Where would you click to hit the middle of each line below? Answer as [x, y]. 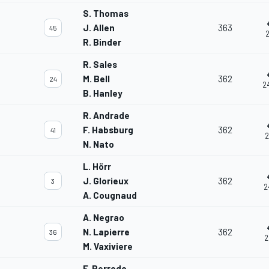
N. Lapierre [106, 232]
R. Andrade [106, 116]
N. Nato [98, 144]
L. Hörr [97, 167]
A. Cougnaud [110, 195]
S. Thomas [106, 14]
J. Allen [99, 28]
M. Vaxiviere [108, 246]
